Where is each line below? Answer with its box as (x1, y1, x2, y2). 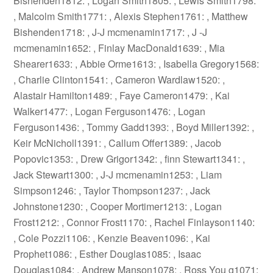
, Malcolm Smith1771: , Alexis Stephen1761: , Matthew (13, 9, 249, 23)
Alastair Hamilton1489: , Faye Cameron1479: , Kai (13, 88, 230, 102)
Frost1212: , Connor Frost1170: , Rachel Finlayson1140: (13, 215, 255, 229)
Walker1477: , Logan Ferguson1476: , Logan (13, 104, 206, 118)
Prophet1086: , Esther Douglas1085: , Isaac (13, 247, 202, 261)
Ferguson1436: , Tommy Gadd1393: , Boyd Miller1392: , (13, 120, 255, 134)
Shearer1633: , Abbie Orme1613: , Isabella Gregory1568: (13, 57, 260, 71)
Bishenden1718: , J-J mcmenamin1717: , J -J (13, 25, 208, 39)
